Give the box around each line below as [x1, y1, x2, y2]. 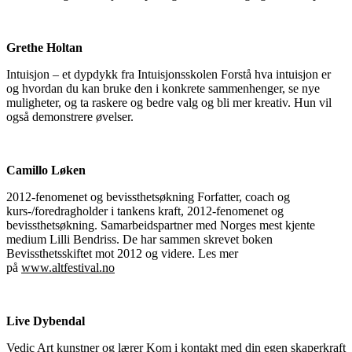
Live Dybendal [6, 313, 85, 328]
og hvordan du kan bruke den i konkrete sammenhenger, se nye [6, 81, 320, 95]
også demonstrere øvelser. [6, 109, 140, 123]
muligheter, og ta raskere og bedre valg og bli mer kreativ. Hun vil [6, 95, 332, 109]
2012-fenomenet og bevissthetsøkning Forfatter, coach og [6, 189, 290, 203]
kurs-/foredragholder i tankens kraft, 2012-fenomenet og [6, 203, 284, 218]
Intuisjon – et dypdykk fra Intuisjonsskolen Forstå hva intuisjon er [6, 67, 331, 81]
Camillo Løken [6, 163, 89, 177]
